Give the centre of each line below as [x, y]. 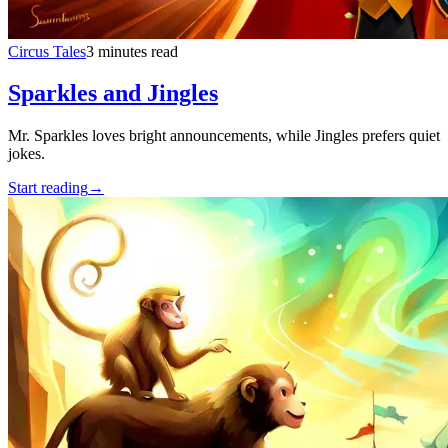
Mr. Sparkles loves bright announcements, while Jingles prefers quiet [224, 136]
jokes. [26, 154]
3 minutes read [132, 51]
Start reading [48, 188]
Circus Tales [47, 51]
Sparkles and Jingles [113, 93]
